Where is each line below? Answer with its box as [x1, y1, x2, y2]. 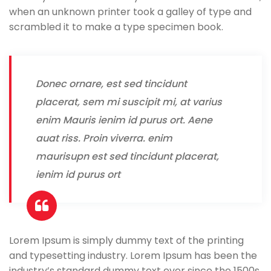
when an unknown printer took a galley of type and [9, 5, 252, 19]
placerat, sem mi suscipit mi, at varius [36, 95, 222, 109]
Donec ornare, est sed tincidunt [36, 77, 187, 91]
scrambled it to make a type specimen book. [9, 20, 223, 34]
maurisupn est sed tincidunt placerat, [36, 149, 219, 163]
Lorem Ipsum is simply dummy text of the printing [9, 233, 244, 247]
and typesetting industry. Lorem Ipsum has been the [9, 249, 257, 263]
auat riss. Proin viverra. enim [36, 131, 172, 145]
